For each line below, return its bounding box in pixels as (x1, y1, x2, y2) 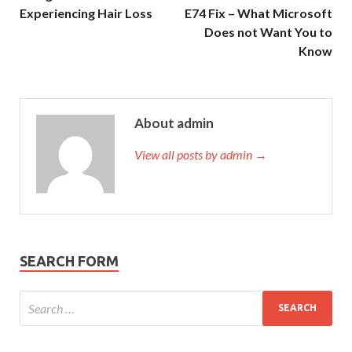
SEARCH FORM (20, 252, 119, 269)
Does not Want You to (204, 24, 332, 39)
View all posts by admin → (134, 146, 267, 162)
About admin (134, 114, 214, 131)
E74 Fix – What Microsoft (185, 5, 332, 20)
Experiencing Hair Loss (20, 5, 152, 20)
